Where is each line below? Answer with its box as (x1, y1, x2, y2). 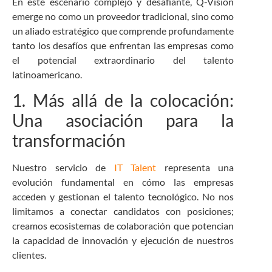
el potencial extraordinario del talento (12, 53, 234, 66)
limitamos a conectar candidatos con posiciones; (12, 205, 234, 217)
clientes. (12, 249, 46, 261)
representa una (156, 161, 234, 174)
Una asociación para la (12, 110, 234, 131)
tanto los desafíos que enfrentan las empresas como (12, 39, 234, 51)
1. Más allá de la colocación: (12, 90, 234, 111)
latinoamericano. (12, 68, 82, 80)
